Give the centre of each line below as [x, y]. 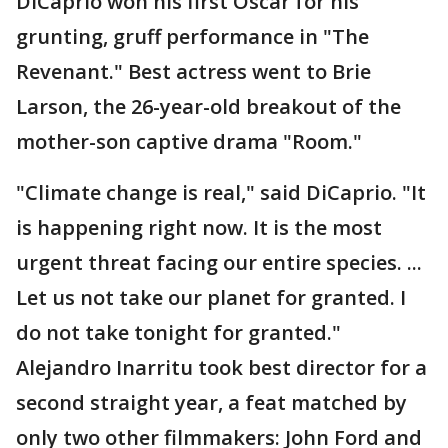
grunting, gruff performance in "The [192, 36]
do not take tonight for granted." [178, 332]
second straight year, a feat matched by [211, 402]
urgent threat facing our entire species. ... [219, 262]
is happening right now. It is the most [199, 227]
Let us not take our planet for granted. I [211, 297]
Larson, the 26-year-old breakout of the [208, 106]
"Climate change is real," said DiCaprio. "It [221, 192]
